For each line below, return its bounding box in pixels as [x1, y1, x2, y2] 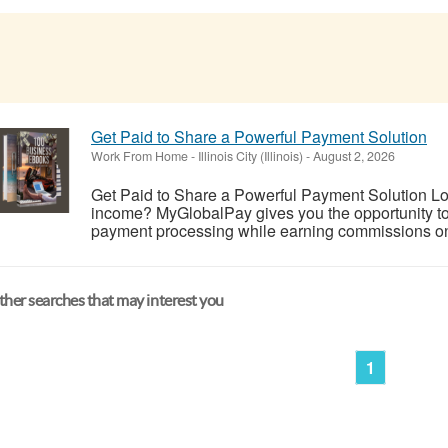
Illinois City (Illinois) [198, 146, 303, 165]
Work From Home [91, 146, 188, 165]
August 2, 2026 [310, 146, 395, 165]
